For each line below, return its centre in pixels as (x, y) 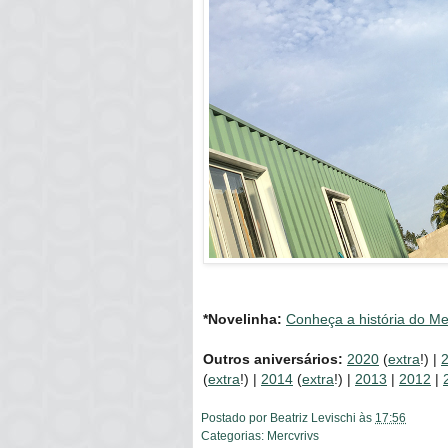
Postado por (235, 417)
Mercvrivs (293, 435)
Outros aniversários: (273, 358)
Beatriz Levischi (313, 417)
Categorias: (234, 435)
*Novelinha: (242, 318)
